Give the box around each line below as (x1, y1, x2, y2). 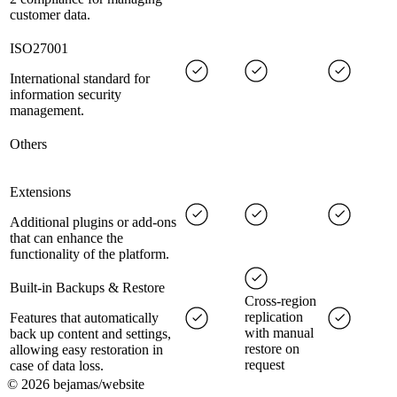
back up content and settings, (10, 326, 171, 342)
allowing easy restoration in (10, 342, 163, 358)
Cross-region (245, 293, 316, 309)
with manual (245, 325, 314, 341)
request (245, 357, 284, 373)
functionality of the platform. (10, 246, 169, 262)
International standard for (10, 71, 150, 87)
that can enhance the (10, 230, 123, 246)
